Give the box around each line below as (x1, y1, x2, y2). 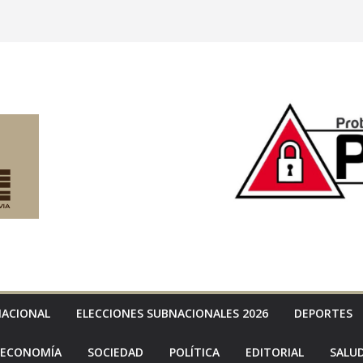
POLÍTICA (169, 344, 220, 361)
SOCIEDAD (88, 344, 143, 361)
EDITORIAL (246, 344, 304, 361)
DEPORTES (294, 305, 352, 322)
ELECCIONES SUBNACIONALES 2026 (76, 305, 268, 322)
